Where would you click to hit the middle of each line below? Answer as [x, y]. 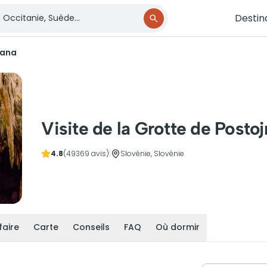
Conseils [91, 227]
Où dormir [178, 227]
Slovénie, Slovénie [153, 153]
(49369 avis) [86, 153]
